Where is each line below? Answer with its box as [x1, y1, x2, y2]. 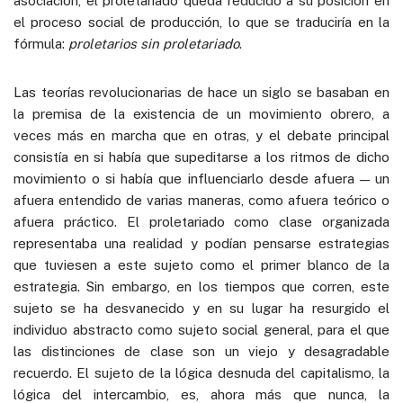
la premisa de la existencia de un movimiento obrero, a [13, 105, 390, 121]
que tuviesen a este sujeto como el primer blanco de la [13, 256, 390, 273]
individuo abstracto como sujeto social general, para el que [13, 321, 390, 337]
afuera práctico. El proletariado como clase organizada [13, 213, 390, 229]
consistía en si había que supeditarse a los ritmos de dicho [13, 148, 390, 165]
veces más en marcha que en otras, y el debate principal [13, 127, 390, 143]
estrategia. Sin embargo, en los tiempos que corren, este [13, 278, 390, 294]
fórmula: [13, 35, 68, 51]
